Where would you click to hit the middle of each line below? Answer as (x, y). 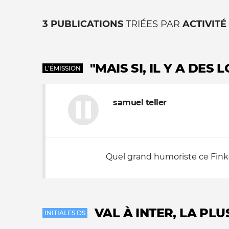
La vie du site (106, 116)
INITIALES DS (65, 213)
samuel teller (140, 102)
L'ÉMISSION (63, 68)
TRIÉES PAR (153, 24)
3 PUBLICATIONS (83, 24)
